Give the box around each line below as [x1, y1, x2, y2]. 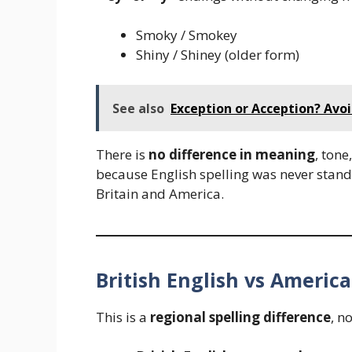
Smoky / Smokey [136, 26, 237, 45]
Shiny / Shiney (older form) [136, 46, 299, 64]
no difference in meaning [148, 145, 315, 163]
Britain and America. [96, 184, 224, 203]
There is [96, 145, 148, 163]
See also [112, 99, 164, 117]
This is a [96, 307, 150, 326]
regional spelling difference [150, 307, 331, 326]
